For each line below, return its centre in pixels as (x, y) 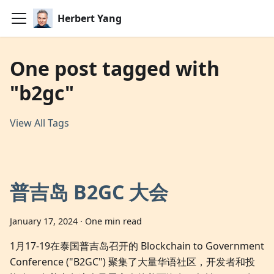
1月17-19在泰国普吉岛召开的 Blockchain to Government (137, 246)
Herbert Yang (90, 18)
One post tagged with (115, 68)
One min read (113, 221)
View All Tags (39, 123)
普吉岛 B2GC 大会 (89, 192)
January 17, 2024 (44, 221)
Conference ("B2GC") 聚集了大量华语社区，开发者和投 (132, 262)
